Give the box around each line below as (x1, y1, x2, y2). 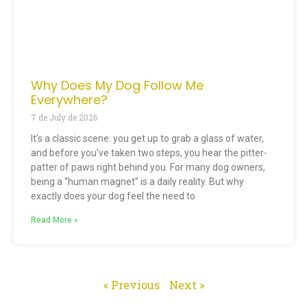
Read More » (31, 214, 78, 225)
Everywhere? (31, 90, 108, 108)
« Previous (103, 277, 160, 292)
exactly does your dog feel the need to (31, 190, 195, 201)
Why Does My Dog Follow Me (31, 76, 204, 94)
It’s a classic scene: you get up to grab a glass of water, (31, 132, 264, 144)
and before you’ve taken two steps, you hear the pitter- (31, 147, 267, 158)
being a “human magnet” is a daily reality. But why (31, 175, 244, 187)
